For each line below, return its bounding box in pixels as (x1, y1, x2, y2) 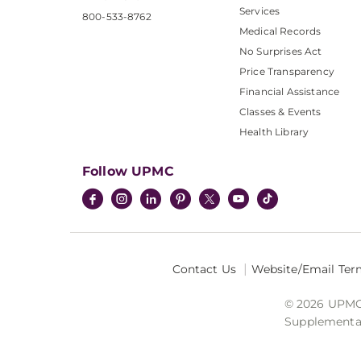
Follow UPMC (82, 164, 174, 179)
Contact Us (172, 262, 237, 276)
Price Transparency (239, 65, 334, 77)
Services (239, 5, 280, 17)
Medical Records (239, 25, 322, 37)
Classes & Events (239, 106, 322, 118)
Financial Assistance (239, 85, 340, 98)
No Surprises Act (239, 45, 322, 57)
